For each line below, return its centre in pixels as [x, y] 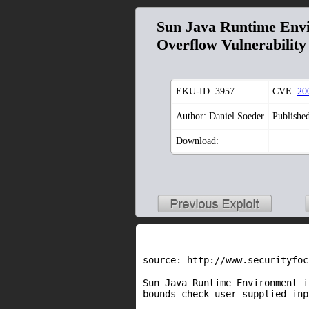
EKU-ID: [196, 92]
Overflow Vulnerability [231, 44]
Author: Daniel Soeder [220, 117]
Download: [197, 141]
